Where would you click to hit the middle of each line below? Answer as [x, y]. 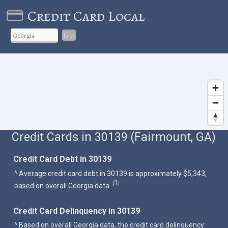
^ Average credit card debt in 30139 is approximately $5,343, [111, 173]
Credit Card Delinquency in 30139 [77, 211]
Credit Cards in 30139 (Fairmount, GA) [114, 137]
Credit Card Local [86, 16]
